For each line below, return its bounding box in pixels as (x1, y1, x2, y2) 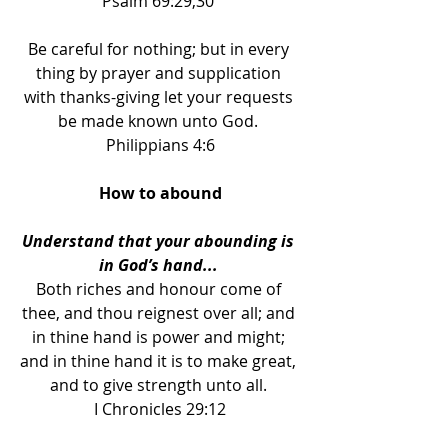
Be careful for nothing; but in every (27, 38, 293, 60)
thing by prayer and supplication (35, 62, 285, 84)
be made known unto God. (58, 110, 262, 132)
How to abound (98, 182, 222, 204)
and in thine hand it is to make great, (20, 350, 300, 372)
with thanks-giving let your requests (23, 86, 297, 108)
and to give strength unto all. (49, 374, 271, 396)
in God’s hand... (98, 254, 222, 276)
